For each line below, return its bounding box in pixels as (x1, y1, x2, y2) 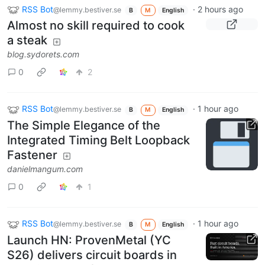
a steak (7, 33, 47, 48)
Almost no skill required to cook (7, 18, 185, 33)
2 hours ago (197, 4, 243, 14)
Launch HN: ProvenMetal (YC (7, 232, 171, 247)
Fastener (7, 148, 57, 162)
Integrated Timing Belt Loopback (7, 133, 190, 147)
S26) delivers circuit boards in (7, 247, 177, 262)
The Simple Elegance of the (7, 118, 160, 132)
